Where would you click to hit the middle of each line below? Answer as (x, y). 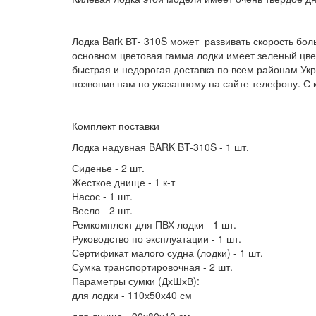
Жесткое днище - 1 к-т (123, 182)
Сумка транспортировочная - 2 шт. (152, 267)
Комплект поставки (116, 126)
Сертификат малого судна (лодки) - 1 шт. (168, 253)
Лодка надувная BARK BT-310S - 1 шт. (160, 147)
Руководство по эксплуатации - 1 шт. (157, 238)
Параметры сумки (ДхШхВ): (137, 281)
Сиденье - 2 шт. (108, 168)
